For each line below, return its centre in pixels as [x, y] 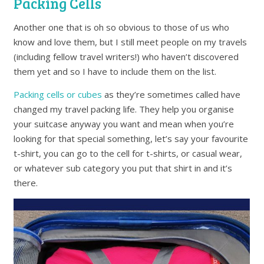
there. [26, 183]
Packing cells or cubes [58, 95]
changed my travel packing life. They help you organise [124, 109]
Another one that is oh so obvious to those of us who [122, 27]
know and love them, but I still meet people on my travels [131, 42]
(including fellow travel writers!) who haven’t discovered [126, 57]
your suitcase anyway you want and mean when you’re [124, 124]
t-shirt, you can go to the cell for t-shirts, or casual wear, [128, 154]
